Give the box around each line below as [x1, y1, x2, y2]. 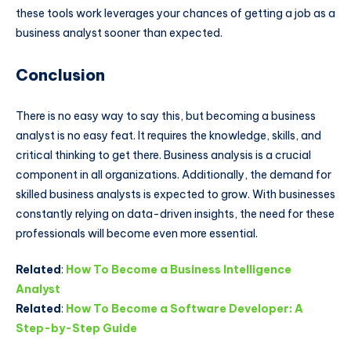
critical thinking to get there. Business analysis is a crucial [16, 148, 311, 163]
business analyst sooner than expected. [16, 26, 225, 41]
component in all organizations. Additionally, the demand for [16, 168, 331, 183]
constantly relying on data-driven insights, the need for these [16, 207, 335, 222]
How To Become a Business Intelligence [66, 262, 291, 277]
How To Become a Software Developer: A [66, 301, 303, 316]
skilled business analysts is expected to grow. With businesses [16, 187, 335, 202]
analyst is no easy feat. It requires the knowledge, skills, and [16, 128, 321, 143]
